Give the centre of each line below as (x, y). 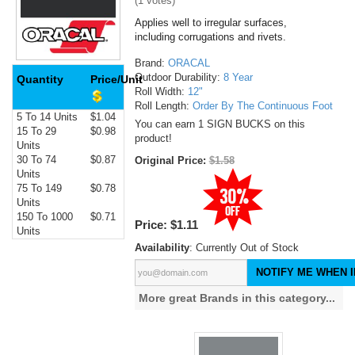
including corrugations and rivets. (210, 37)
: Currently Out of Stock (244, 248)
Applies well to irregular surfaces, (210, 23)
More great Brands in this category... (237, 298)
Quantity (40, 80)
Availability (162, 248)
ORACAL (189, 63)
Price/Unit (118, 80)
